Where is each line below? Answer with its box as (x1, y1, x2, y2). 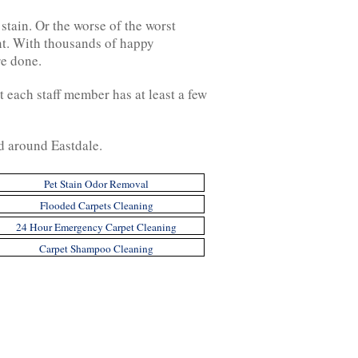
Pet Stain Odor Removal (44, 177, 149, 191)
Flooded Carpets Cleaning (39, 198, 153, 213)
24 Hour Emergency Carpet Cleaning (16, 220, 177, 234)
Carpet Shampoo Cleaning (39, 241, 153, 256)
